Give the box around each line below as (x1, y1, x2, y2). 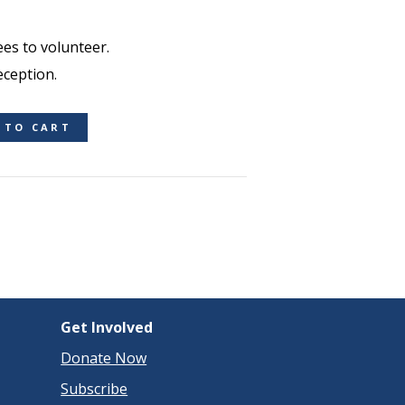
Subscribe (61, 379, 128, 399)
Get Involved (61, 317, 154, 337)
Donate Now (61, 348, 147, 368)
